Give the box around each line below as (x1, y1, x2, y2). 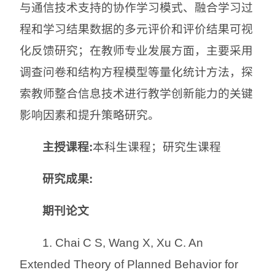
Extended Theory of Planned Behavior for (20, 257, 238, 271)
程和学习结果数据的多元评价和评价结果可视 (20, 22, 253, 36)
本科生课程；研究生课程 (93, 140, 222, 153)
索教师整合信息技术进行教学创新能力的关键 (20, 87, 253, 100)
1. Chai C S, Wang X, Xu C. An (42, 236, 204, 249)
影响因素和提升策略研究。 (20, 108, 160, 122)
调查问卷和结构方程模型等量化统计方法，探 (20, 65, 253, 79)
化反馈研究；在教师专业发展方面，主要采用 (20, 44, 253, 57)
